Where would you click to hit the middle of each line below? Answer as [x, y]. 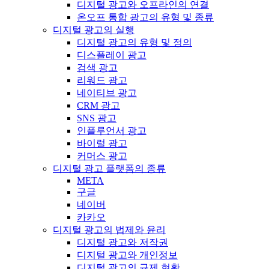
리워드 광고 [102, 80]
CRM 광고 [98, 106]
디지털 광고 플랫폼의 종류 [109, 169]
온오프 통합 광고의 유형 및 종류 [145, 17]
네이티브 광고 [107, 93]
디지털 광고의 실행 [94, 30]
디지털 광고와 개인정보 [127, 255]
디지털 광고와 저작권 [122, 243]
